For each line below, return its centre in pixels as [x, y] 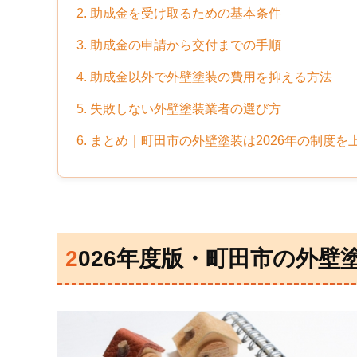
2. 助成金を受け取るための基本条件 [179, 13]
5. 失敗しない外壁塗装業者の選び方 [179, 108]
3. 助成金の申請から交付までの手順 [179, 45]
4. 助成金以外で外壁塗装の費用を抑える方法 [204, 76]
